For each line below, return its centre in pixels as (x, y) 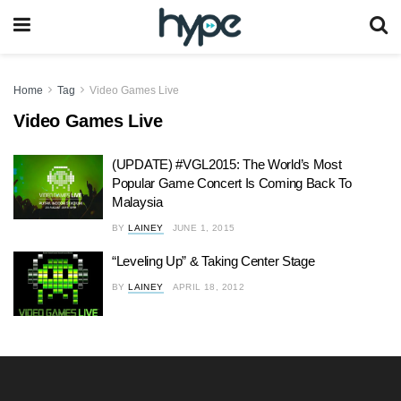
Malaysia (137, 202)
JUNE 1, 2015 (204, 228)
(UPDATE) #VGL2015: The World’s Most (227, 164)
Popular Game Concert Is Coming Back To (232, 183)
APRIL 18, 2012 (209, 287)
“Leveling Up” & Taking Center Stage (213, 261)
